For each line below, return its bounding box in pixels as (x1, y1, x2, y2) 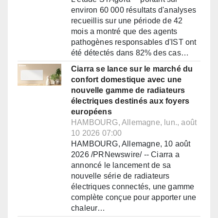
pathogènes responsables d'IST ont (71, 38, 197, 47)
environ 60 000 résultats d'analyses (71, 6, 196, 15)
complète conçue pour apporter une (71, 193, 197, 202)
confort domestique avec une (71, 75, 182, 84)
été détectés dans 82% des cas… (71, 49, 189, 57)
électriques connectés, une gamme (71, 182, 195, 191)
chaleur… (71, 204, 106, 213)
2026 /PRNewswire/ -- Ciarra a (71, 150, 180, 159)
